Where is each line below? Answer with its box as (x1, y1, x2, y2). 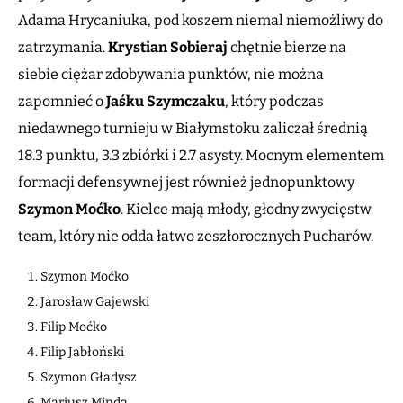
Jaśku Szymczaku (106, 93, 225, 111)
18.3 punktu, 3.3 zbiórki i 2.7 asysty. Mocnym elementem (18, 147, 384, 165)
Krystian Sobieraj (108, 39, 228, 57)
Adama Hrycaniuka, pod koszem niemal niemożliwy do (18, 12, 383, 30)
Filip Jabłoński (40, 345, 124, 361)
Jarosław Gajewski (40, 294, 149, 310)
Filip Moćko (40, 319, 107, 336)
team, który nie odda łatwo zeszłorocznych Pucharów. (18, 228, 379, 246)
